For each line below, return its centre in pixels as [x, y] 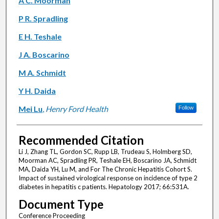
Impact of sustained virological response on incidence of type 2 [108, 178]
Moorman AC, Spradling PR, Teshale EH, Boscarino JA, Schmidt [107, 161]
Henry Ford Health [77, 109]
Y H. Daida [37, 91]
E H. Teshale [40, 37]
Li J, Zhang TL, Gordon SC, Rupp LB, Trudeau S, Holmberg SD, [105, 152]
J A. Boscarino [44, 55]
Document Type [61, 204]
